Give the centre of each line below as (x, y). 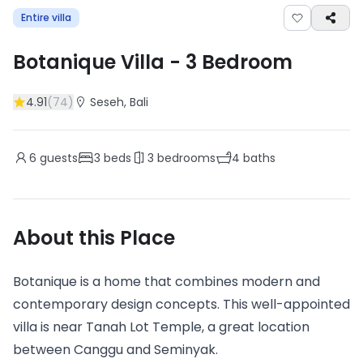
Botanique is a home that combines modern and (167, 282)
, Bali (136, 102)
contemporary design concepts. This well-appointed (181, 304)
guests (57, 158)
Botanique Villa (89, 62)
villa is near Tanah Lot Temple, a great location (161, 327)
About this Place (94, 238)
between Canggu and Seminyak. (117, 350)
